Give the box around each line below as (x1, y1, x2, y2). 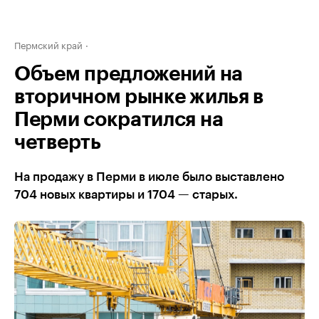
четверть (14, 132, 101, 152)
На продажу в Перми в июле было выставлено (14, 171, 284, 183)
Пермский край (14, 37, 83, 51)
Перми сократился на (14, 110, 224, 130)
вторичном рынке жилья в (14, 87, 264, 107)
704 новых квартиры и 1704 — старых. (14, 189, 238, 201)
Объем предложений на (14, 64, 244, 84)
